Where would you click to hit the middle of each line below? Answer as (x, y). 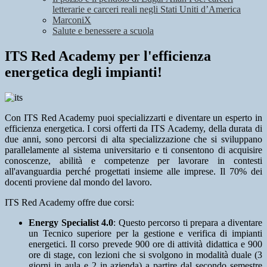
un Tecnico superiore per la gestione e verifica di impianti (145, 234)
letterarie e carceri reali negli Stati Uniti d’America (147, 10)
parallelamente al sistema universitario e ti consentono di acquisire (133, 150)
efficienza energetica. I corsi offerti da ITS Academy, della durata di (133, 129)
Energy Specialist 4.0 (71, 223)
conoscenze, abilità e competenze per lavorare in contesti (133, 161)
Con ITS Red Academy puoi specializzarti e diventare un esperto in (133, 118)
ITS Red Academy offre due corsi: (69, 203)
